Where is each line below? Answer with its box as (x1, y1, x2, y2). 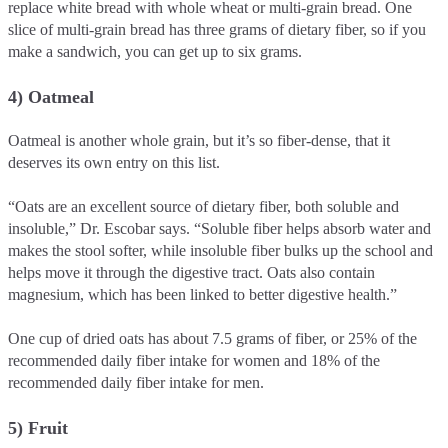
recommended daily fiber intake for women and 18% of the (8, 351, 380, 369)
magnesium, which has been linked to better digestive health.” (8, 285, 401, 303)
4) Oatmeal (8, 86, 94, 107)
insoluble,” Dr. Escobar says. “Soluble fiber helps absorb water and (8, 219, 431, 237)
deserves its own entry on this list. (8, 153, 220, 171)
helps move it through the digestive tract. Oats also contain (8, 263, 375, 281)
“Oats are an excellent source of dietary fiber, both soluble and (8, 197, 399, 215)
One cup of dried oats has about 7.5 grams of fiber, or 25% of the (8, 329, 417, 347)
